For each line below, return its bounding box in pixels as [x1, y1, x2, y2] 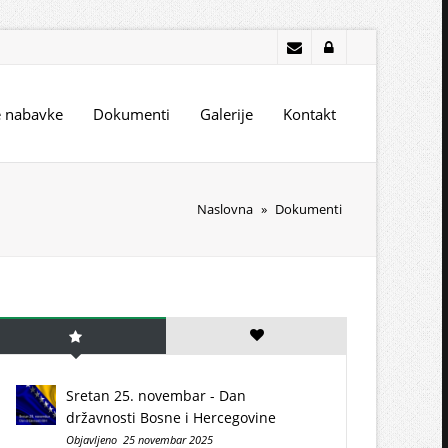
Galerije [200, 104, 253, 124]
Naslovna [197, 200, 253, 218]
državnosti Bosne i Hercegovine [66, 408, 276, 427]
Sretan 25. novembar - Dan [66, 386, 246, 405]
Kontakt [283, 104, 336, 124]
